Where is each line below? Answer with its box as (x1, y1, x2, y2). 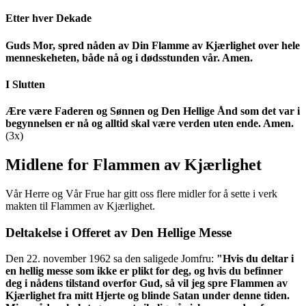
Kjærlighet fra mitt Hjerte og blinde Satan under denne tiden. (5, 290, 290, 302)
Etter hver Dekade (5, 12, 92, 25)
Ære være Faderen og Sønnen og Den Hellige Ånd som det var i (5, 105, 300, 117)
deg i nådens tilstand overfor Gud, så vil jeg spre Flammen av (5, 277, 288, 290)
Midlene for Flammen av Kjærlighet (5, 156, 262, 174)
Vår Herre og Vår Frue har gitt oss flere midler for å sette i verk (5, 188, 277, 199)
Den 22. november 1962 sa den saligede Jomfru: (5, 253, 217, 265)
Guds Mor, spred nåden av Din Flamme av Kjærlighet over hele (5, 39, 300, 51)
